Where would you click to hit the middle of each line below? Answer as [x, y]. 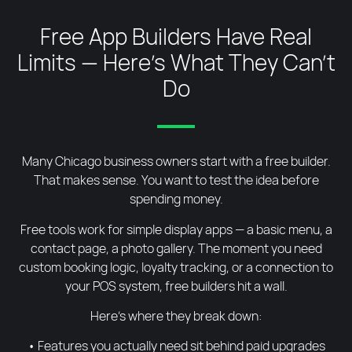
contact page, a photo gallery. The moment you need [176, 248]
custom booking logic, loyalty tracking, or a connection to [176, 267]
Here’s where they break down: [176, 315]
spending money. [176, 199]
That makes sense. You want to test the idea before [176, 180]
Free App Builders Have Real [176, 37]
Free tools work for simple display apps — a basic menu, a [176, 229]
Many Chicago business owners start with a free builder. [176, 161]
